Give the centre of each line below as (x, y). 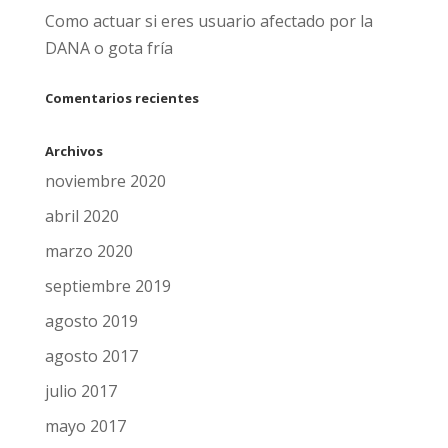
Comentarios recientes (121, 98)
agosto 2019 (91, 321)
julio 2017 (80, 391)
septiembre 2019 (107, 286)
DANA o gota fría (108, 48)
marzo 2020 (88, 251)
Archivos (73, 151)
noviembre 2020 (105, 181)
